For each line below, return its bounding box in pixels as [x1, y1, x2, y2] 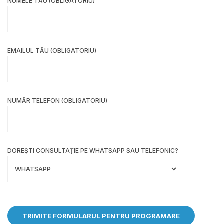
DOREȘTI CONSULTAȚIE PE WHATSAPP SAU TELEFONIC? [7, 147, 178, 155]
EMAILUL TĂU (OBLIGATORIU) [7, 47, 96, 55]
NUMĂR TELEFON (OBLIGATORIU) [7, 97, 107, 105]
